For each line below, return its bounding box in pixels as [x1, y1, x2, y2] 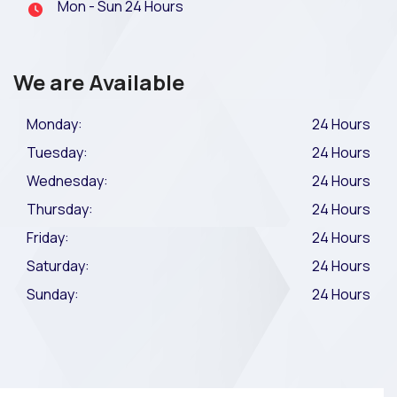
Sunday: [27, 284, 79, 304]
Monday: [27, 113, 82, 134]
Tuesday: [27, 142, 88, 162]
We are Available [13, 66, 184, 97]
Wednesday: [27, 170, 108, 191]
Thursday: [27, 198, 93, 219]
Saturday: [27, 255, 90, 276]
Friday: [27, 227, 69, 247]
